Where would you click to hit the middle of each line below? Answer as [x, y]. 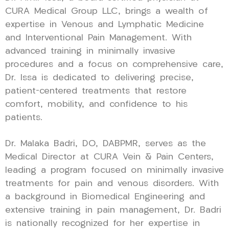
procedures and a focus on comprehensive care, [114, 64]
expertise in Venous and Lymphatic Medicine [105, 25]
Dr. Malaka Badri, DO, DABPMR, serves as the [106, 144]
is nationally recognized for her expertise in [102, 223]
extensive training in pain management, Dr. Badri [113, 210]
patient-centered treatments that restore [96, 91]
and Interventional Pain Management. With [98, 38]
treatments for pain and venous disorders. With [112, 184]
